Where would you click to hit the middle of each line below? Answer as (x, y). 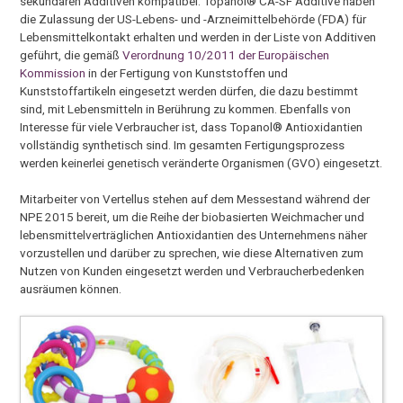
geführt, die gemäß (72, 54)
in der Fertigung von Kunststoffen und (187, 72)
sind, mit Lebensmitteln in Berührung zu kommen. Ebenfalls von (186, 108)
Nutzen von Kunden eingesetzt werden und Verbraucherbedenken (193, 271)
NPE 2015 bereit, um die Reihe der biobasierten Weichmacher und (193, 217)
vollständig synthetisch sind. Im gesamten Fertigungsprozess (183, 144)
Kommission (53, 72)
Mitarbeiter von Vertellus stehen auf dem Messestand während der (195, 199)
